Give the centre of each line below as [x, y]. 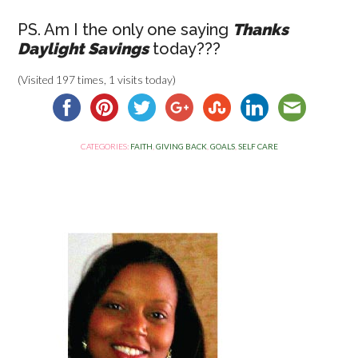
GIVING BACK [181, 146]
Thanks [261, 30]
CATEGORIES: [105, 146]
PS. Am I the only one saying [125, 30]
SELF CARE [258, 146]
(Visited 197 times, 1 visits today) [97, 80]
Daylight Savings [84, 49]
